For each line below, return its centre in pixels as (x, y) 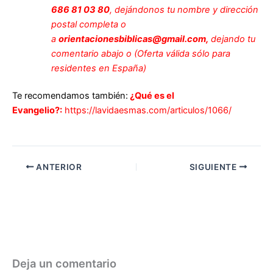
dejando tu (232, 39)
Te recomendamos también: (70, 96)
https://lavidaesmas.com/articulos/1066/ (148, 111)
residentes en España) (98, 68)
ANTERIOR (58, 167)
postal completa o (88, 24)
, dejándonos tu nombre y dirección (184, 9)
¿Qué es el (151, 96)
